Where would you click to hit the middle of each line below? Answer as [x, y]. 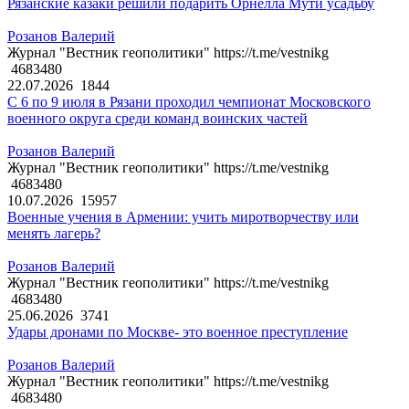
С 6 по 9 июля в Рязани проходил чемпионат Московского [189, 102]
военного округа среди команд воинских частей [157, 119]
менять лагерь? [54, 234]
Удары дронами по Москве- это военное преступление [178, 332]
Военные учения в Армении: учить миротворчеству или [183, 217]
